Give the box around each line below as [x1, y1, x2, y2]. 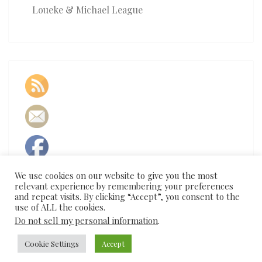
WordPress [136, 239, 183, 250]
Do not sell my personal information [15, 215, 158, 226]
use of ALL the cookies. [15, 201, 105, 213]
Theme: [190, 239, 223, 250]
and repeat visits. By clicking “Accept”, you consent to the [15, 191, 240, 202]
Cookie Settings [25, 239, 79, 249]
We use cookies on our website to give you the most [15, 170, 218, 181]
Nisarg [223, 239, 251, 250]
